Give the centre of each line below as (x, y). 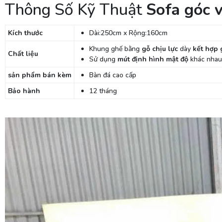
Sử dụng (103, 59)
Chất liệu (23, 54)
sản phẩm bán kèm (40, 75)
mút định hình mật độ (153, 59)
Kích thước (25, 33)
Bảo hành (25, 91)
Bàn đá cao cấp (113, 75)
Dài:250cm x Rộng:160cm (128, 33)
